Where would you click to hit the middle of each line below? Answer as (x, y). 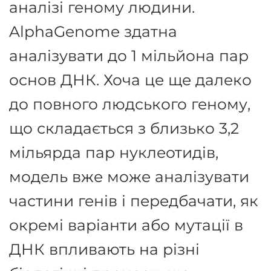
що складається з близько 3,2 (124, 128)
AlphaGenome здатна (93, 31)
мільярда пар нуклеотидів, (114, 152)
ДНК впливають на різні (104, 249)
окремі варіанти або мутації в (126, 225)
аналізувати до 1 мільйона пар (129, 56)
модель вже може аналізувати (129, 177)
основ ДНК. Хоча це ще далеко (130, 80)
